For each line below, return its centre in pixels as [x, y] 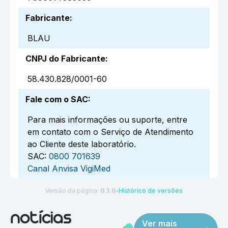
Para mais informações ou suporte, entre [107, 120]
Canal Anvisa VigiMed [69, 169]
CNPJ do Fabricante [65, 59]
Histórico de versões [151, 191]
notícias [40, 219]
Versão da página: [73, 191]
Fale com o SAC [57, 99]
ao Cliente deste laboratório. [82, 144]
